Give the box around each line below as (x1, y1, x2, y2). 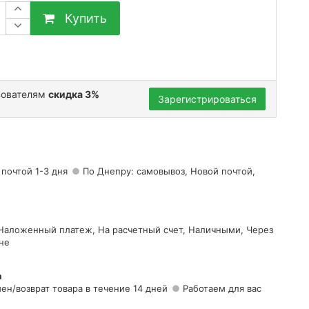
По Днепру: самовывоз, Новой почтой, (83, 166, 255, 177)
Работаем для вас (183, 283, 261, 294)
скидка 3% (48, 88, 99, 100)
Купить (54, 11, 107, 26)
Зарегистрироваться (157, 93, 257, 105)
